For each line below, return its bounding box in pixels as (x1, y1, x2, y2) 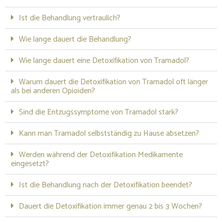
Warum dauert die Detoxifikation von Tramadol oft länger (19, 75, 208, 89)
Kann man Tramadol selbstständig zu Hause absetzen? (19, 126, 199, 140)
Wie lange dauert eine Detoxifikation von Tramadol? (19, 54, 189, 67)
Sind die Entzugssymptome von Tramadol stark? (19, 105, 178, 119)
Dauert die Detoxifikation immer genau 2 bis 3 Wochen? (19, 199, 202, 213)
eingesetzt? (11, 157, 49, 170)
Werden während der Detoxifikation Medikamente (19, 148, 183, 162)
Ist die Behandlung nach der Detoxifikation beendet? (19, 178, 192, 192)
